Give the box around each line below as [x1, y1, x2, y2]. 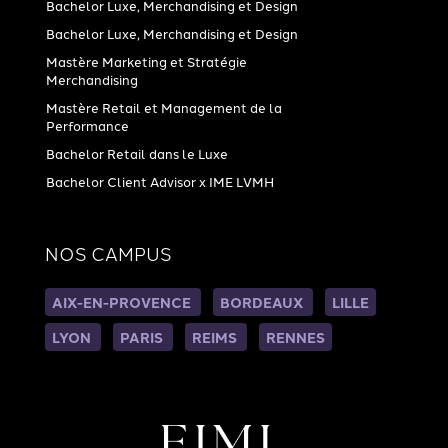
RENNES [265, 327, 325, 347]
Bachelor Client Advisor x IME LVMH [45, 172, 274, 190]
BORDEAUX [219, 292, 306, 312]
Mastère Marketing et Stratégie [45, 52, 247, 70]
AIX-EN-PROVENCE [51, 292, 194, 312]
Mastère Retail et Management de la [45, 98, 282, 116]
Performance [45, 116, 129, 134]
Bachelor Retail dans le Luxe [45, 144, 228, 162]
